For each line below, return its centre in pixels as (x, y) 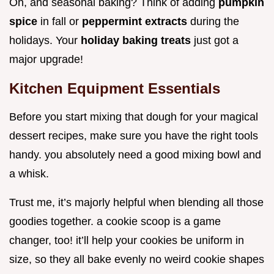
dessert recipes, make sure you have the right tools (134, 136)
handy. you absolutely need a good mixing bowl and (135, 155)
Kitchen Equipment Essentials (115, 89)
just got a (216, 41)
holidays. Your (45, 41)
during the (215, 22)
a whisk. (29, 174)
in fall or (61, 22)
